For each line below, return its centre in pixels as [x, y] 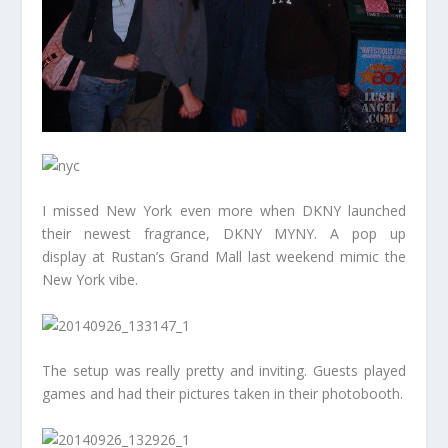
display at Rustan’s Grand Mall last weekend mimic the [224, 257]
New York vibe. [90, 280]
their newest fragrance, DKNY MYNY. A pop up [224, 234]
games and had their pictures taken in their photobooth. [223, 394]
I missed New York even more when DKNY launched [224, 211]
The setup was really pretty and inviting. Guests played [224, 371]
